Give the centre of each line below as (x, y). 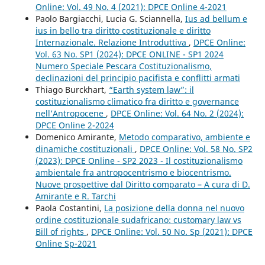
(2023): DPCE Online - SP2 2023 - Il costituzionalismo (139, 160)
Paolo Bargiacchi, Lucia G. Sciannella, (110, 18)
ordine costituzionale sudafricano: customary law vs (138, 219)
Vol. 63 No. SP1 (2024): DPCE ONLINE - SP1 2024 (129, 54)
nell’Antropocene (70, 113)
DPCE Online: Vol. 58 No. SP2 (196, 148)
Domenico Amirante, (77, 137)
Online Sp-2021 (66, 243)
